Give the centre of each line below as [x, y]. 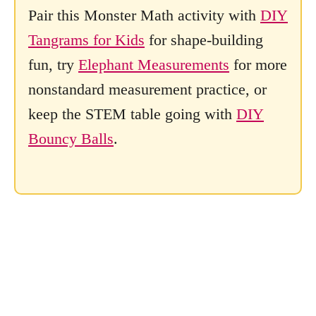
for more [258, 64]
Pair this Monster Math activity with [144, 15]
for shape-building [204, 39]
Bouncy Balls [71, 138]
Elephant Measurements [154, 64]
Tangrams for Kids [86, 39]
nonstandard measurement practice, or [147, 89]
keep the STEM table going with [132, 114]
